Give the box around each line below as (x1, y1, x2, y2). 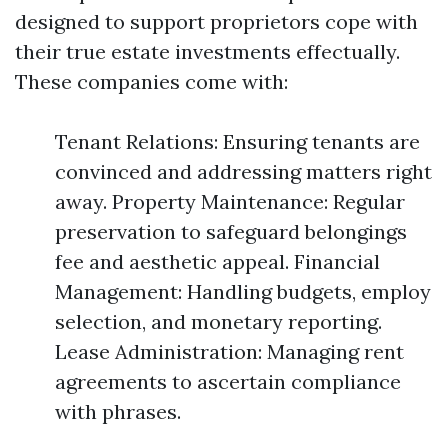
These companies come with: (15, 69, 288, 94)
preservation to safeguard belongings (55, 219, 407, 244)
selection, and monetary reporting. (55, 309, 382, 334)
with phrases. (55, 399, 181, 424)
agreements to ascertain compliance (55, 369, 401, 394)
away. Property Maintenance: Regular (55, 189, 405, 214)
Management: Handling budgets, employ (55, 279, 431, 304)
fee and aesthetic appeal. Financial (55, 249, 380, 274)
